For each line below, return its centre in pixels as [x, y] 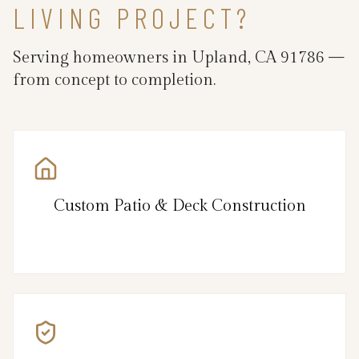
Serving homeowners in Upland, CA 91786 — [179, 57]
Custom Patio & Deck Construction [179, 206]
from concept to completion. [114, 80]
